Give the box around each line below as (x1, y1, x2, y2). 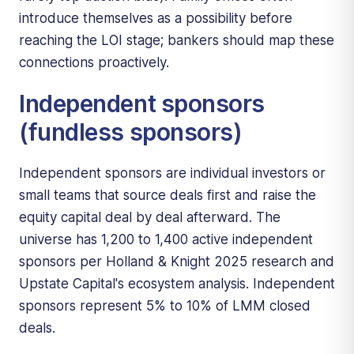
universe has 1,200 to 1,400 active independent (19, 231, 313, 247)
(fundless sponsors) (19, 117, 243, 146)
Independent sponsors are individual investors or (19, 164, 326, 181)
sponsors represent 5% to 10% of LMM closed (19, 297, 311, 314)
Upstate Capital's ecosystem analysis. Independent (19, 275, 335, 292)
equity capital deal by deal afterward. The (19, 209, 281, 225)
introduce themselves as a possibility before (19, 9, 292, 26)
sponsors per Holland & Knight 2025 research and (19, 253, 334, 269)
